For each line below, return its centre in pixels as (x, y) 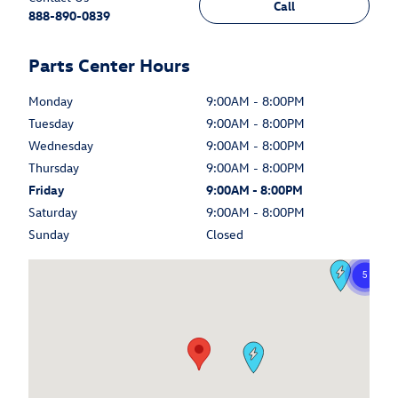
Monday (51, 100)
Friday (46, 189)
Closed (225, 234)
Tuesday (51, 123)
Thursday (54, 167)
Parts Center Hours (109, 64)
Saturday (53, 211)
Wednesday (61, 145)
